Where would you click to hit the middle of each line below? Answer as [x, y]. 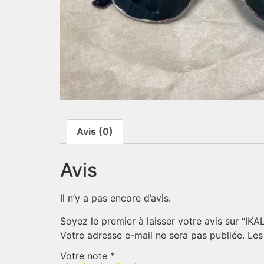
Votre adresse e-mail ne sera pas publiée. [152, 235]
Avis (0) [95, 132]
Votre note [85, 256]
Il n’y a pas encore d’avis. [115, 198]
